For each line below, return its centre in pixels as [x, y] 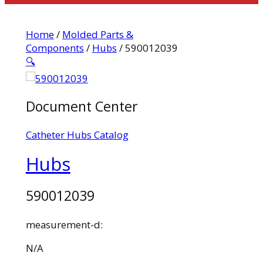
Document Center [82, 106]
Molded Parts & [97, 34]
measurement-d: [64, 224]
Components [55, 48]
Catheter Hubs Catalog [77, 135]
